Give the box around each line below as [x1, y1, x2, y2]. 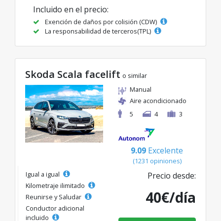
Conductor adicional [26, 204, 84, 213]
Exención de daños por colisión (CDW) [43, 17, 158, 27]
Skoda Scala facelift [25, 68, 120, 81]
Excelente [148, 145, 183, 156]
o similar [122, 71, 147, 80]
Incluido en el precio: [33, 4, 109, 15]
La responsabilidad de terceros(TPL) [43, 27, 152, 36]
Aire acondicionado [130, 96, 186, 106]
